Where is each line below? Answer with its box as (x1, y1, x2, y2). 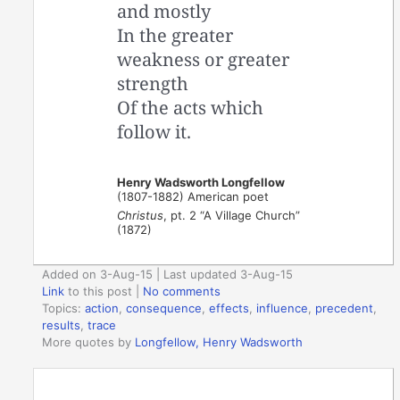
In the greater (117, 22, 234, 47)
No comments (143, 284, 221, 299)
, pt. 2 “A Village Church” (163, 207, 301, 222)
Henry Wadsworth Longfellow (117, 174, 286, 189)
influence (256, 301, 309, 316)
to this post (64, 284, 133, 299)
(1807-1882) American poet (117, 188, 270, 204)
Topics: (42, 301, 86, 316)
